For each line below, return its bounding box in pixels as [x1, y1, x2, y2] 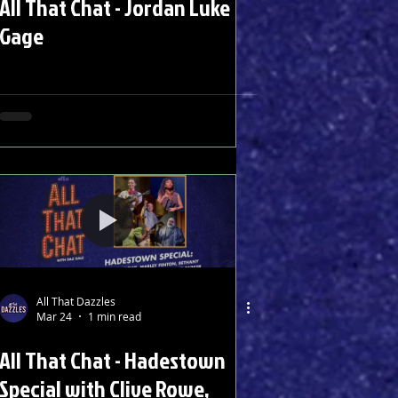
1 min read [88, 309, 141, 324]
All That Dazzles [36, 293, 115, 308]
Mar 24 [36, 309, 72, 324]
